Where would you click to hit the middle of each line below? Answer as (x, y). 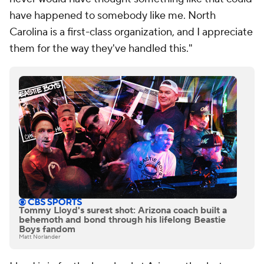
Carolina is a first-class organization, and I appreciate (131, 32)
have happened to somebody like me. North (113, 16)
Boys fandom (47, 230)
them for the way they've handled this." (101, 49)
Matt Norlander (40, 237)
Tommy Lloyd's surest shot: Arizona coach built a (123, 211)
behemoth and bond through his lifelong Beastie (122, 220)
